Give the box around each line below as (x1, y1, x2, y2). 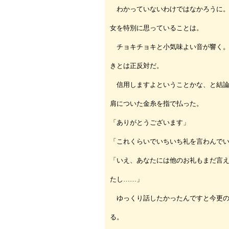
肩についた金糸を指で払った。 (110, 99, 203, 107)
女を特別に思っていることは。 (110, 24, 203, 32)
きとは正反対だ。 (110, 61, 163, 70)
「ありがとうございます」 (110, 118, 190, 126)
